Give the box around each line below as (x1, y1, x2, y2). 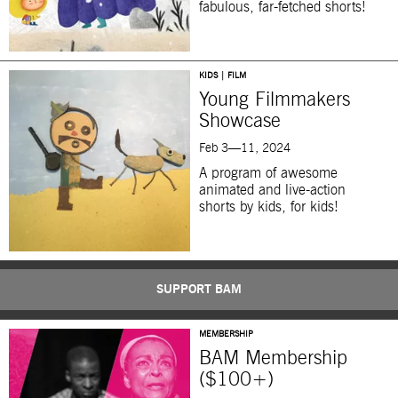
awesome (281, 166, 338, 181)
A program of (199, 166, 276, 181)
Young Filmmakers (199, 91, 350, 111)
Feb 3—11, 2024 (199, 142, 291, 155)
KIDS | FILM (199, 71, 246, 81)
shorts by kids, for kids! (199, 200, 338, 215)
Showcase (199, 112, 281, 132)
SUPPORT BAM (156, 283, 242, 297)
